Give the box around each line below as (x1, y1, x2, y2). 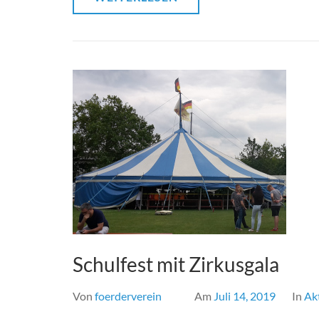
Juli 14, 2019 (214, 289, 276, 303)
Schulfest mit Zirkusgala (73, 252, 279, 276)
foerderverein (95, 289, 162, 303)
